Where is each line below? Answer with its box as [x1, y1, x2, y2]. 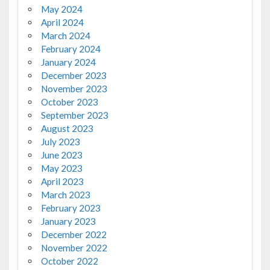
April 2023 [40, 176, 84, 187]
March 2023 [40, 189, 90, 201]
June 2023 [40, 149, 83, 161]
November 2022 [40, 242, 107, 254]
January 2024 [40, 57, 96, 68]
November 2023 [40, 83, 107, 95]
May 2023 [40, 163, 83, 174]
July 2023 [40, 136, 80, 148]
